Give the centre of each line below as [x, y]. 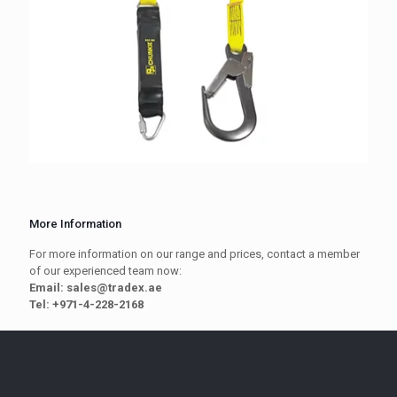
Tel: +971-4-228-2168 [86, 304]
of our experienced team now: [105, 270]
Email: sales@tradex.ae [96, 287]
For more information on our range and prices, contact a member [195, 253]
